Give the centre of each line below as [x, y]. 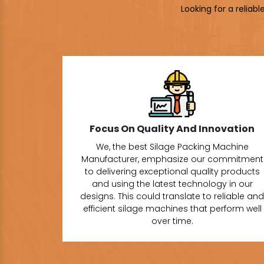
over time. [172, 221]
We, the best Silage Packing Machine [172, 146]
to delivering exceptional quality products [172, 171]
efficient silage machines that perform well [172, 208]
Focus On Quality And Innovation [172, 128]
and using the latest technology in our [172, 184]
